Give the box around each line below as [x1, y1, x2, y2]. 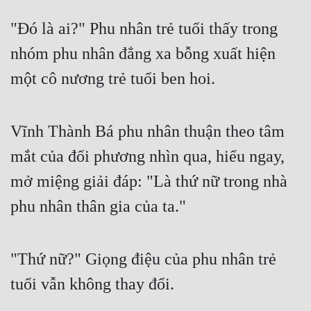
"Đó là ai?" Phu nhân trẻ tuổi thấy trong [10, 19, 278, 38]
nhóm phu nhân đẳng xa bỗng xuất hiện [10, 44, 276, 63]
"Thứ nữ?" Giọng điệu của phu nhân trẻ [10, 250, 276, 269]
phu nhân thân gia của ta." [10, 197, 186, 216]
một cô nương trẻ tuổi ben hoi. [10, 69, 215, 88]
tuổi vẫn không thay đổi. [10, 275, 174, 294]
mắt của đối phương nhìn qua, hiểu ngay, [10, 147, 285, 166]
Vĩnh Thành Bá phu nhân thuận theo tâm [10, 122, 285, 141]
